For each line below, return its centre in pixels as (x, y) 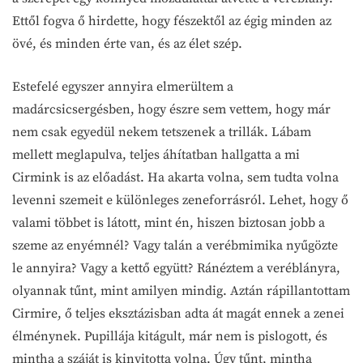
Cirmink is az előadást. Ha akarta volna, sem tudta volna (175, 177)
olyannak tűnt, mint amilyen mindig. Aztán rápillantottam (181, 290)
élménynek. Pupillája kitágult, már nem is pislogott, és (170, 336)
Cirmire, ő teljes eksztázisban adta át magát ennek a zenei (178, 313)
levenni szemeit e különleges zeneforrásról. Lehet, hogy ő (180, 200)
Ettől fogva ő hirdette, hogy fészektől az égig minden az (172, 21)
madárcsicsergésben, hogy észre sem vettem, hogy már (171, 109)
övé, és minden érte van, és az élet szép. (127, 43)
